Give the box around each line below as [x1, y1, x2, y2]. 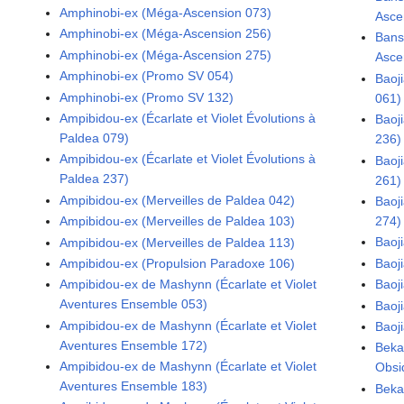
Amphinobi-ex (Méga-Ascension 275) [60, 47, 272, 62]
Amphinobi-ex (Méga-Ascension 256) [60, 26, 272, 41]
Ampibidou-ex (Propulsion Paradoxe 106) [60, 255, 296, 271]
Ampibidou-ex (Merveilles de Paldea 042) [60, 192, 296, 207]
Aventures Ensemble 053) [60, 297, 208, 312]
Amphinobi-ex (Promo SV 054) [60, 69, 234, 84]
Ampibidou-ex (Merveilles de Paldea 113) [60, 234, 296, 250]
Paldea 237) [60, 171, 130, 187]
